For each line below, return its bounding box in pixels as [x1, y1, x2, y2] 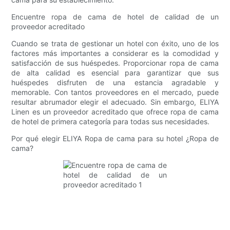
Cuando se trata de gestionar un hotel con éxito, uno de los [11, 39, 219, 48]
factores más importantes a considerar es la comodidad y [11, 49, 219, 58]
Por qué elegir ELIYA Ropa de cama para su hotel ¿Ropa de [11, 134, 219, 143]
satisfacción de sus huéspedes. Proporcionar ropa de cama [11, 59, 219, 68]
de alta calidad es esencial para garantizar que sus [11, 68, 219, 78]
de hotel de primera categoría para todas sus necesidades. [11, 117, 210, 126]
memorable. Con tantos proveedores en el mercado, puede [11, 88, 219, 97]
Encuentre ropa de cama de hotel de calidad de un [11, 12, 219, 22]
